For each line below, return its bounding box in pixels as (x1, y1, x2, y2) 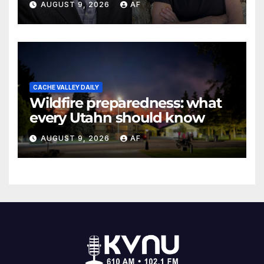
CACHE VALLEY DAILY (33, 83, 99, 91)
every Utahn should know (29, 108, 204, 126)
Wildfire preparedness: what (29, 94, 222, 111)
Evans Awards (29, 4, 124, 22)
